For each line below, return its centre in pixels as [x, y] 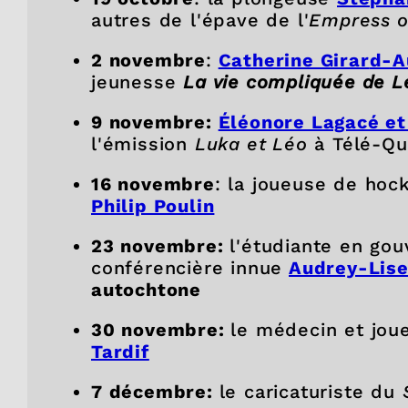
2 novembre [148, 60]
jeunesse [138, 82]
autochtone [149, 289]
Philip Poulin [153, 205]
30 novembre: [161, 329]
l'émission [143, 143]
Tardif [120, 351]
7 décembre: [155, 391]
